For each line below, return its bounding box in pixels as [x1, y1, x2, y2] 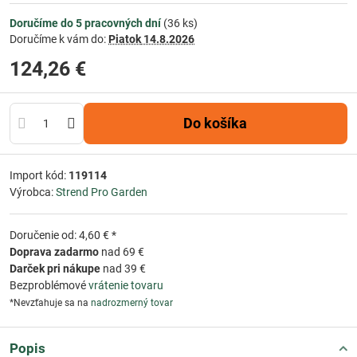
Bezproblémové [10, 279, 88, 292]
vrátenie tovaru [88, 279, 163, 292]
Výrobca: [10, 186, 56, 198]
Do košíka [193, 115, 248, 131]
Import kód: [10, 169, 69, 182]
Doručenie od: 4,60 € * [10, 229, 116, 241]
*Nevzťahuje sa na [10, 297, 91, 308]
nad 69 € [99, 245, 144, 258]
